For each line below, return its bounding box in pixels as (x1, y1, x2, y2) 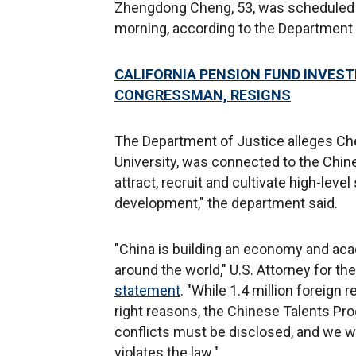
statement (114, 282, 180, 299)
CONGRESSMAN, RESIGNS (114, 87, 291, 103)
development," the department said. (114, 195, 338, 211)
